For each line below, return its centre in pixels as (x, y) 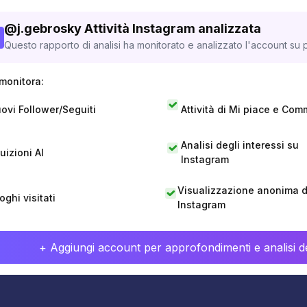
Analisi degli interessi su (240, 145)
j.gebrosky (49, 28)
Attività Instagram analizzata (173, 28)
